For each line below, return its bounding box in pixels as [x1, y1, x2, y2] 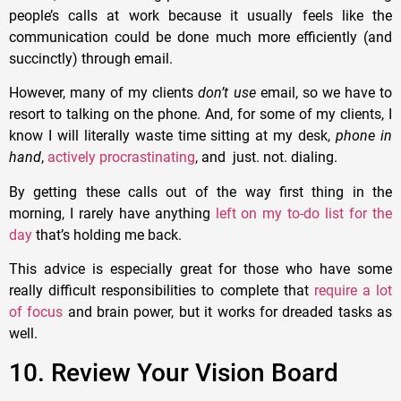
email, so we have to [260, 84, 393, 102]
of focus [9, 303, 64, 321]
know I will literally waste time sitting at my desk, [9, 127, 337, 145]
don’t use [198, 84, 260, 102]
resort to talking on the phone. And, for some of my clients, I [9, 106, 392, 124]
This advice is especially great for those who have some [9, 260, 392, 278]
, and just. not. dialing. [195, 149, 345, 166]
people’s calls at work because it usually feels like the [9, 7, 392, 25]
